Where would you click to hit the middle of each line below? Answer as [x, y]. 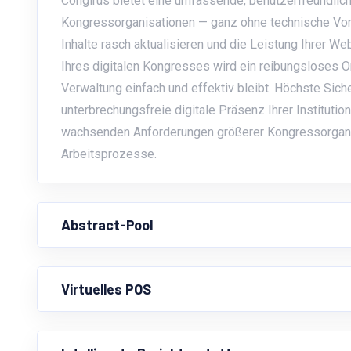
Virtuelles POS [106, 289]
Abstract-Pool [107, 225]
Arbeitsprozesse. [109, 154]
